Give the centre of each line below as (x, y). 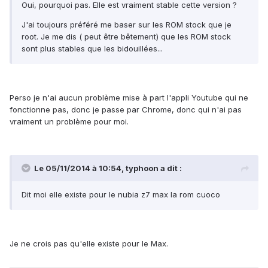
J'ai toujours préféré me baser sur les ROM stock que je (127, 25)
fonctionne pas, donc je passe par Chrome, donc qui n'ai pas (126, 110)
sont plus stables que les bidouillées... (92, 49)
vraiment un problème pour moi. (69, 122)
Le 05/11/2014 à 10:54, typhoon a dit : (108, 168)
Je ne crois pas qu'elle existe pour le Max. (89, 244)
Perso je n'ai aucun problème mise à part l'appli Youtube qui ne (129, 98)
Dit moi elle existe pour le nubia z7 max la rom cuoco (121, 195)
